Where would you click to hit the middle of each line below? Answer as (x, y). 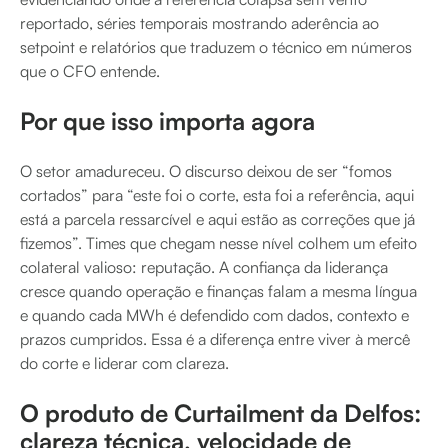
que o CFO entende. (90, 70)
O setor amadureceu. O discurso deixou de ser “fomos (206, 170)
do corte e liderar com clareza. (124, 362)
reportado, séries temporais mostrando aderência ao (199, 22)
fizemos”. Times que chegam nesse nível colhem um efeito (218, 242)
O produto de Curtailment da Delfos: (220, 412)
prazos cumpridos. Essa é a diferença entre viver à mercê (215, 338)
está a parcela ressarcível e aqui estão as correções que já (217, 218)
